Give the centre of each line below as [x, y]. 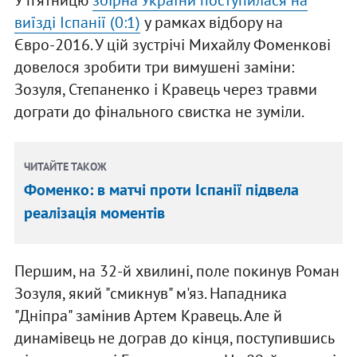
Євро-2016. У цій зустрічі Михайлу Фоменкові [172, 45]
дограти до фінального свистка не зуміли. [159, 112]
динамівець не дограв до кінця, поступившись [174, 338]
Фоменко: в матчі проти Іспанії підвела [162, 190]
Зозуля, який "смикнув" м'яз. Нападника [150, 294]
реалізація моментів [95, 213]
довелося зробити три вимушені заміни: [154, 67]
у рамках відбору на [211, 23]
